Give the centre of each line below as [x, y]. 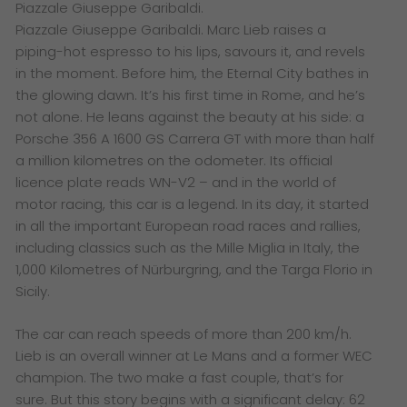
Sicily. [33, 292]
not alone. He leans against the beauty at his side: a [190, 117]
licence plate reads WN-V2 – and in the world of [176, 183]
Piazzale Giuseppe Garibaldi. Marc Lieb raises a [171, 30]
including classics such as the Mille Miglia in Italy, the [188, 248]
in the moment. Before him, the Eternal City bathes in [193, 74]
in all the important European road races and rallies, [189, 226]
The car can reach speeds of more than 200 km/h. [184, 333]
